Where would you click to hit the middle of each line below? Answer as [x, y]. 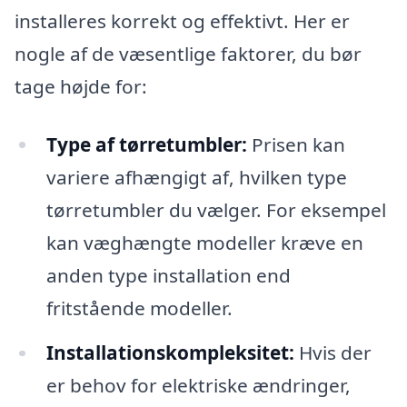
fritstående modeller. [139, 308]
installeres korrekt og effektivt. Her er [182, 20]
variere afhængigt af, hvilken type [196, 177]
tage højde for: [81, 86]
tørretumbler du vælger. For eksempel [216, 209]
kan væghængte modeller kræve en [204, 242]
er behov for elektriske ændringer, [198, 386]
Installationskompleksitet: [170, 353]
